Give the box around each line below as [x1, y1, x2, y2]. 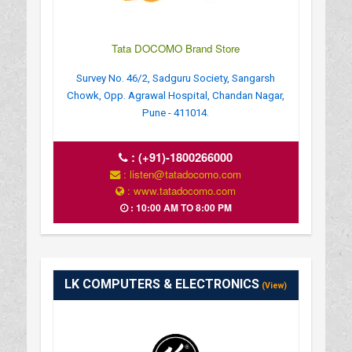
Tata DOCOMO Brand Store [112, 40, 240, 56]
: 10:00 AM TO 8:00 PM [127, 200, 232, 214]
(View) [259, 280, 288, 291]
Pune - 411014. [142, 106, 210, 119]
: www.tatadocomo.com [124, 182, 236, 198]
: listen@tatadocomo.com [120, 166, 242, 181]
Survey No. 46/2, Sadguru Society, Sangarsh [76, 71, 276, 84]
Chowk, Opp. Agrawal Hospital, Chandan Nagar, [67, 89, 285, 101]
